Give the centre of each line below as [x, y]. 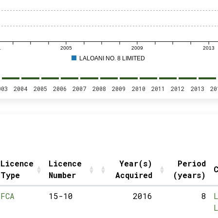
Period [191, 163]
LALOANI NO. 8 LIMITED [112, 58]
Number [62, 175]
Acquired [134, 175]
